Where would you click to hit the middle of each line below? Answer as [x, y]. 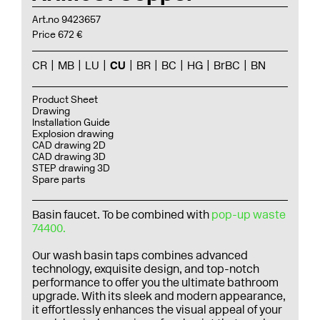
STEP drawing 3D [71, 168]
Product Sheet [65, 100]
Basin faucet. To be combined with [122, 215]
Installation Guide [71, 122]
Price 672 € [57, 35]
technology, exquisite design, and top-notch [146, 269]
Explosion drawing [73, 134]
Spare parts [59, 180]
